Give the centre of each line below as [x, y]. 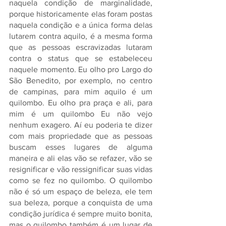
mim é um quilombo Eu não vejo [81, 114]
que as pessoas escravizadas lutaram [81, 47]
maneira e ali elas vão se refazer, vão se [81, 158]
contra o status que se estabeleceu [81, 58]
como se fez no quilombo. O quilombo [81, 180]
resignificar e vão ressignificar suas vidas [81, 169]
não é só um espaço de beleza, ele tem [81, 191]
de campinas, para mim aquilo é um [81, 92]
